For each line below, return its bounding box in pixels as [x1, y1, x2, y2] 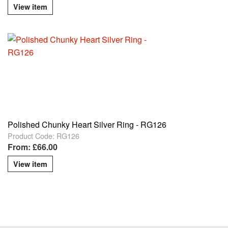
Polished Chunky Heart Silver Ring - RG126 [8, 119, 166, 131]
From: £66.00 [8, 141, 58, 153]
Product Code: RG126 [8, 130, 79, 141]
